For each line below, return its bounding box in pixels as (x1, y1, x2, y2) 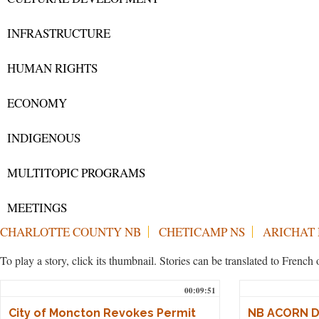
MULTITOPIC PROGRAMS (7, 164, 145, 182)
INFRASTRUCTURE (7, 25, 110, 42)
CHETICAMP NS (159, 223, 245, 240)
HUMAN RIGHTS (7, 60, 98, 77)
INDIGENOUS (7, 130, 80, 147)
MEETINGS (7, 199, 67, 216)
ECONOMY (7, 95, 67, 112)
